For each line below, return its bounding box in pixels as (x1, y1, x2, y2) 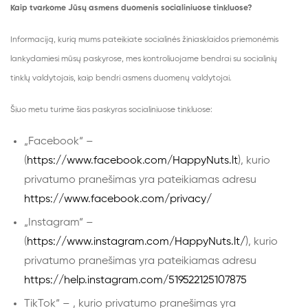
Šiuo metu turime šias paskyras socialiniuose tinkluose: (10, 106, 212, 114)
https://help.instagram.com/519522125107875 (24, 275, 247, 286)
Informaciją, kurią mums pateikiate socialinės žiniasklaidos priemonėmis (10, 36, 278, 44)
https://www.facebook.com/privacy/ (24, 194, 212, 205)
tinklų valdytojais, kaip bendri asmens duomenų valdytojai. (10, 74, 234, 82)
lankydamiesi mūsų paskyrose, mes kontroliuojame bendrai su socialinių (10, 55, 277, 63)
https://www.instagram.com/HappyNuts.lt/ (27, 236, 245, 247)
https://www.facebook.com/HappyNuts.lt (27, 155, 238, 166)
